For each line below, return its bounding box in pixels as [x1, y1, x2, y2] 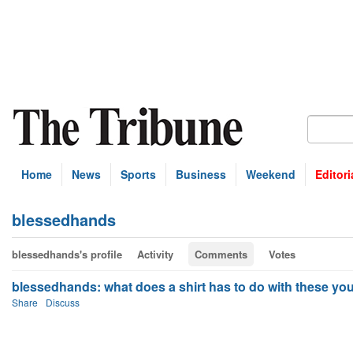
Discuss [46, 295, 80, 309]
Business [176, 166, 226, 182]
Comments [195, 247, 247, 262]
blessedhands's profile [12, 247, 122, 262]
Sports [121, 166, 156, 182]
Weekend [246, 166, 295, 182]
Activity [137, 247, 173, 262]
